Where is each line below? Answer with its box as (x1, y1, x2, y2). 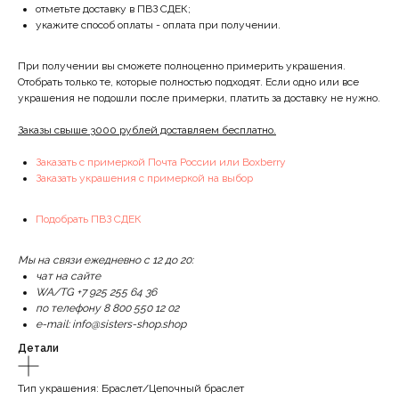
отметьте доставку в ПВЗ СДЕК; (36, 3, 191, 16)
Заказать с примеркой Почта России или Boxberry (36, 156, 286, 169)
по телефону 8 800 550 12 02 (36, 302, 179, 315)
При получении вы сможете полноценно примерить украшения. (18, 60, 346, 73)
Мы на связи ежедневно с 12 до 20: (18, 254, 193, 267)
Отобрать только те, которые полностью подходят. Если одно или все (18, 76, 359, 89)
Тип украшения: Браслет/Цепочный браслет (18, 382, 244, 395)
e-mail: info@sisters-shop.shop (36, 318, 186, 331)
